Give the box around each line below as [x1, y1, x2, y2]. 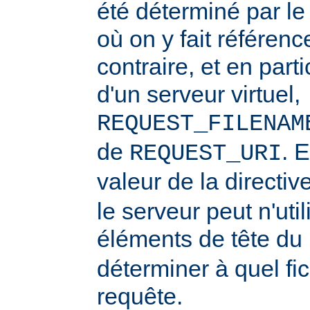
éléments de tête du [97, 225, 309, 252]
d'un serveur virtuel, [97, 80, 300, 107]
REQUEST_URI [129, 140, 282, 167]
